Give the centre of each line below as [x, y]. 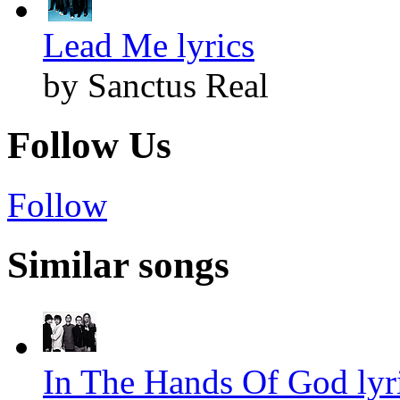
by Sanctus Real [156, 86]
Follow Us [89, 146]
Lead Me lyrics [149, 46]
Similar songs [118, 264]
